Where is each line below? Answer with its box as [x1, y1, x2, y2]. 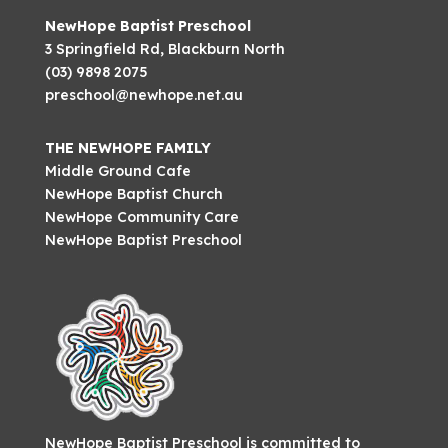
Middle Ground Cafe [44, 162, 191, 180]
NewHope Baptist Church [44, 185, 223, 203]
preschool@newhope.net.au [44, 86, 243, 104]
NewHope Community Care [44, 208, 239, 226]
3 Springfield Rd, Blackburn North [44, 40, 285, 58]
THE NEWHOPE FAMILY [44, 139, 211, 157]
